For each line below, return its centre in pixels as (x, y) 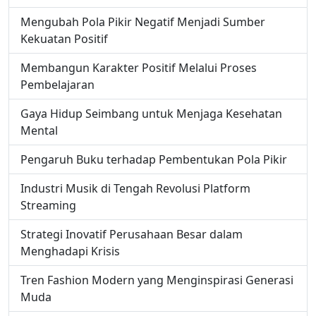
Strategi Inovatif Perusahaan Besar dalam (132, 235)
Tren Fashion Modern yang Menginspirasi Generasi (157, 280)
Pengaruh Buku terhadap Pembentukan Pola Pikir (154, 160)
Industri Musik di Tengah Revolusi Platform (135, 189)
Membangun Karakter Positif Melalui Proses (139, 68)
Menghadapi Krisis (70, 251)
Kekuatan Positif (64, 39)
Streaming (48, 206)
